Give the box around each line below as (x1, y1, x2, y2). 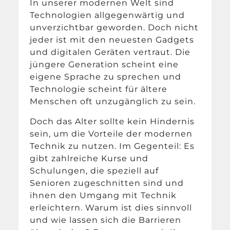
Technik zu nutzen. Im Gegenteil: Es (30, 141, 195, 151)
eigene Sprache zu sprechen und (30, 72, 182, 82)
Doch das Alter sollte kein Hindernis (30, 116, 195, 126)
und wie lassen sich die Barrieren (30, 215, 182, 225)
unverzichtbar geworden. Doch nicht (30, 23, 199, 33)
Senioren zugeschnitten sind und (30, 178, 184, 188)
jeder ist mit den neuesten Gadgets (30, 35, 195, 45)
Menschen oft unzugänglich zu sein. (30, 97, 196, 107)
